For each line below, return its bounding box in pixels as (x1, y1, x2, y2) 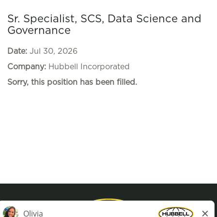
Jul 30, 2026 (30, 47, 77, 55)
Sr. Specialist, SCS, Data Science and (7, 14, 201, 24)
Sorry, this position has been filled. (7, 78, 137, 86)
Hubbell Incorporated (48, 63, 130, 71)
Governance (7, 25, 71, 36)
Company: (7, 63, 48, 71)
